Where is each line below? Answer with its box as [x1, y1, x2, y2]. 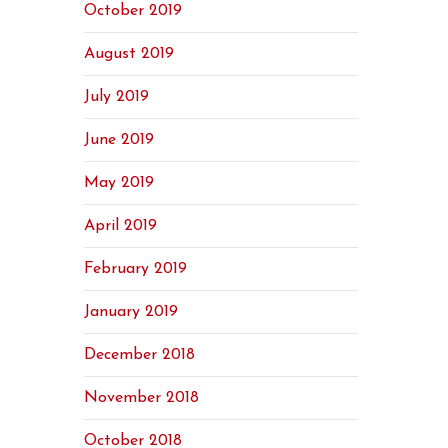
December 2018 [84, 347, 196, 363]
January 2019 [84, 304, 179, 320]
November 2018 [84, 390, 200, 406]
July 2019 [84, 89, 150, 105]
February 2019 [84, 261, 188, 277]
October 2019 [84, 3, 183, 19]
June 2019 [84, 132, 155, 148]
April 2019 [84, 218, 158, 234]
